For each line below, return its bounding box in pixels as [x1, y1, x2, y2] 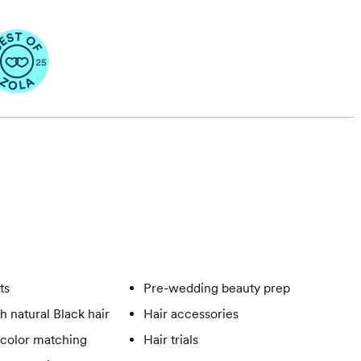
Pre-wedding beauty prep [143, 280, 290, 296]
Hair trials [143, 332, 198, 347]
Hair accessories [143, 306, 239, 322]
